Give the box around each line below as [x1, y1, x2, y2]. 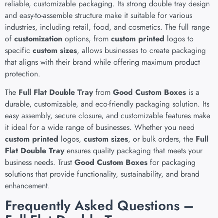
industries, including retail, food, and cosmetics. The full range [5, 21, 210, 33]
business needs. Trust [5, 157, 74, 168]
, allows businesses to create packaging [77, 44, 206, 56]
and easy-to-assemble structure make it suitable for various [5, 9, 192, 21]
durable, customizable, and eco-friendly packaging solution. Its [5, 98, 209, 110]
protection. [5, 68, 40, 79]
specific [5, 44, 33, 56]
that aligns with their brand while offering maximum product [5, 56, 200, 68]
